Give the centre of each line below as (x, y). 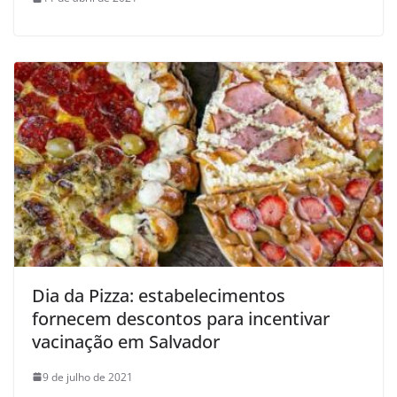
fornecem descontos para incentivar (181, 318)
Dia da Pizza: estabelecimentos (159, 295)
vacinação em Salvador (126, 341)
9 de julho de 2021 (88, 377)
